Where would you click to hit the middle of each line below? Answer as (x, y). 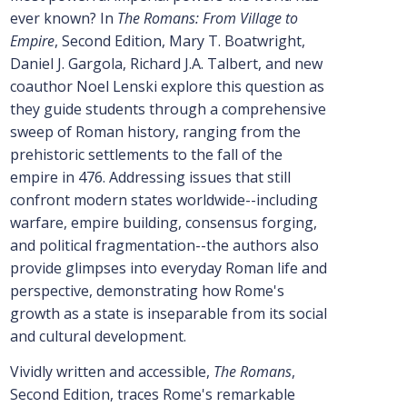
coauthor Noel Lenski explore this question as (167, 87)
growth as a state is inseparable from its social (168, 314)
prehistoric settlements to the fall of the (146, 155)
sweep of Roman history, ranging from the (155, 132)
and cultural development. (98, 337)
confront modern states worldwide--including (164, 200)
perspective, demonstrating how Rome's (147, 291)
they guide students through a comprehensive (168, 109)
